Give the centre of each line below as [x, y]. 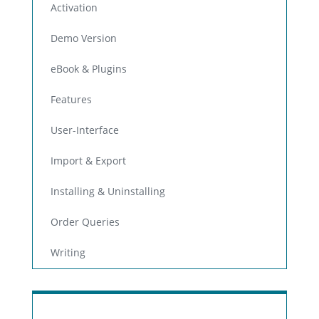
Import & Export [88, 161]
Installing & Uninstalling [108, 192]
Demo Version [84, 39]
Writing [68, 253]
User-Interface [85, 131]
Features [71, 100]
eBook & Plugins [89, 69]
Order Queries [85, 223]
